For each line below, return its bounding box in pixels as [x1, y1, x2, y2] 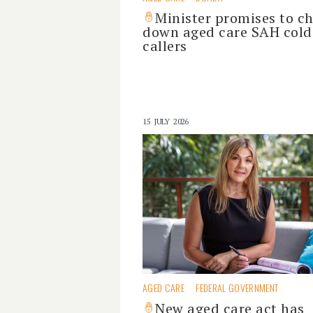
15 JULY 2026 [143, 116, 189, 126]
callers [143, 36, 187, 55]
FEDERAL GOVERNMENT [196, 280, 279, 295]
